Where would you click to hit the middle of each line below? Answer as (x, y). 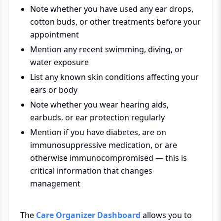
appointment (55, 34)
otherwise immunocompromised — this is (109, 158)
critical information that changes (91, 170)
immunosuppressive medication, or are (104, 145)
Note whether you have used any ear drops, (112, 9)
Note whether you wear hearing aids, (99, 104)
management (55, 183)
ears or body (54, 90)
